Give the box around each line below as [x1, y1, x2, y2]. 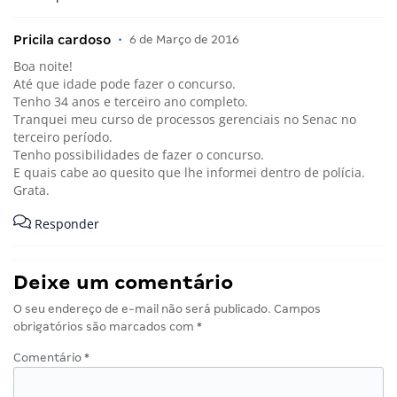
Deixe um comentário [13, 271, 233, 294]
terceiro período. [13, 128, 113, 146]
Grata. [13, 182, 50, 199]
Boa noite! [13, 58, 73, 75]
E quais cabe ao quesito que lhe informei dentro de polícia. [13, 164, 365, 182]
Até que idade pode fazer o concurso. [13, 75, 236, 93]
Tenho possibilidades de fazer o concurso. [13, 146, 264, 164]
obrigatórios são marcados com [13, 320, 197, 334]
